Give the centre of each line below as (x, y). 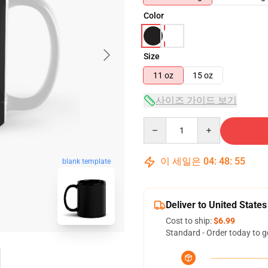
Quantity (159, 123)
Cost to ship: (190, 221)
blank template (86, 162)
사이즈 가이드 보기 (196, 100)
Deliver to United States (216, 205)
